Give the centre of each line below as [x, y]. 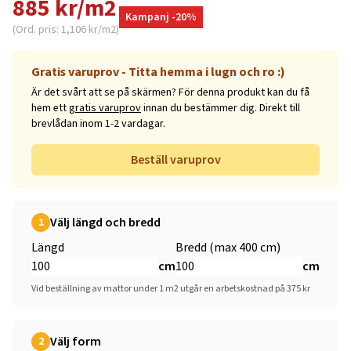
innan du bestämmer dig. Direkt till [221, 108]
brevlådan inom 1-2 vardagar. [98, 124]
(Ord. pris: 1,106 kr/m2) [66, 30]
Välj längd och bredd [105, 223]
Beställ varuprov [175, 160]
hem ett [50, 108]
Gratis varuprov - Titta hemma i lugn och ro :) [158, 72]
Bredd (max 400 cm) [228, 248]
